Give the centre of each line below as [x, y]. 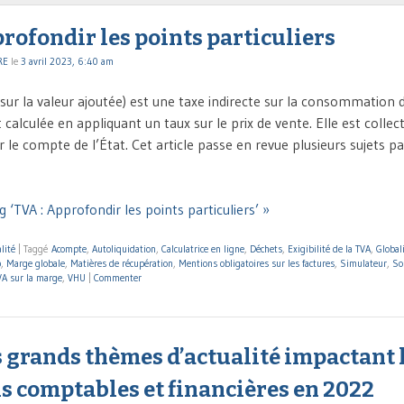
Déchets [266, 249]
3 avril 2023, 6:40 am [67, 62]
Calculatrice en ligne [203, 249]
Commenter [118, 278]
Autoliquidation [124, 249]
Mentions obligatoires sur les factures [257, 264]
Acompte [69, 249]
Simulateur [363, 264]
